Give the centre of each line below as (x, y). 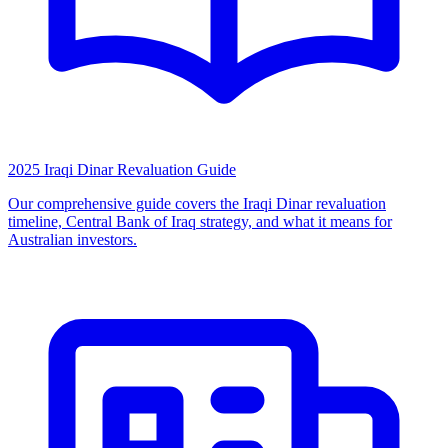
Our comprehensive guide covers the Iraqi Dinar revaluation (197, 204)
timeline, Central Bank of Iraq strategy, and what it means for (200, 222)
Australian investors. (72, 240)
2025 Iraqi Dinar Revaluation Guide (122, 170)
